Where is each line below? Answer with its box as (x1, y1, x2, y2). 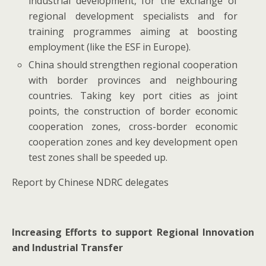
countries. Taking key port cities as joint (28, 89, 237, 103)
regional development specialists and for (28, 9, 237, 23)
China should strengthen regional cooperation (28, 58, 237, 72)
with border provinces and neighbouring (28, 74, 237, 87)
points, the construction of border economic (28, 104, 237, 118)
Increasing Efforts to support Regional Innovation (12, 226, 254, 239)
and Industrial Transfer (12, 241, 123, 255)
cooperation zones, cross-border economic (28, 120, 237, 134)
